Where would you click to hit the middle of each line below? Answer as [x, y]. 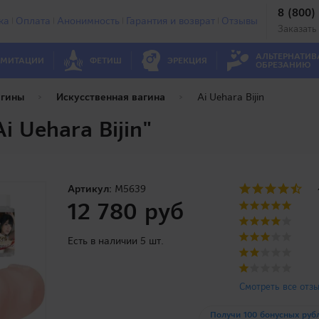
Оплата [33, 20]
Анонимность [88, 20]
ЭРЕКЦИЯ [187, 61]
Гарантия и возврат [170, 20]
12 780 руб [126, 211]
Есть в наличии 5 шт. [116, 241]
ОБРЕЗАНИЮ [283, 65]
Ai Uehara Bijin [231, 97]
